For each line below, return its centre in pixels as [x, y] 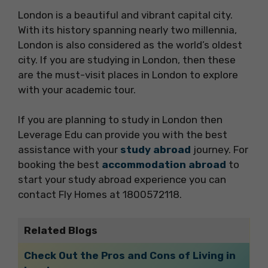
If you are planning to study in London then [120, 120]
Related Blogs [60, 230]
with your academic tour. [77, 89]
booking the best [60, 165]
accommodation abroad [164, 165]
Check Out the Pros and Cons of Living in [130, 255]
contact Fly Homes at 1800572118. [100, 195]
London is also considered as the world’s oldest [130, 45]
